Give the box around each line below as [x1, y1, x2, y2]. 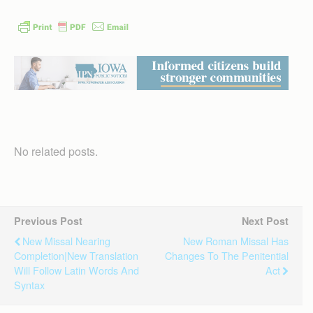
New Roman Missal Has [183, 233, 289, 248]
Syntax [14, 277, 45, 292]
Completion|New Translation [14, 247, 138, 263]
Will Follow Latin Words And [14, 262, 139, 277]
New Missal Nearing [22, 233, 110, 248]
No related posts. [14, 143, 98, 159]
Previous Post [14, 213, 82, 228]
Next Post [242, 213, 289, 228]
